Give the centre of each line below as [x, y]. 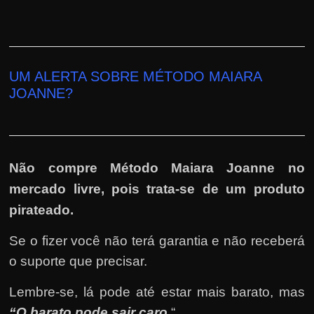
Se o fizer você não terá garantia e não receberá [157, 240]
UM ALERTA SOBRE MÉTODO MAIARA [136, 76]
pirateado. [42, 210]
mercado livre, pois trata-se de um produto [157, 189]
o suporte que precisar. [78, 261]
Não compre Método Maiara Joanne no [157, 168]
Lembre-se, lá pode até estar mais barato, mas [157, 292]
